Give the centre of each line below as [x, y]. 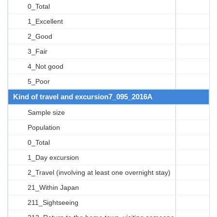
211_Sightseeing [53, 202]
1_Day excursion [53, 157]
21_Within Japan [53, 187]
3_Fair [38, 51]
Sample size [46, 112]
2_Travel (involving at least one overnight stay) [99, 172]
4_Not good [46, 66]
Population [44, 127]
